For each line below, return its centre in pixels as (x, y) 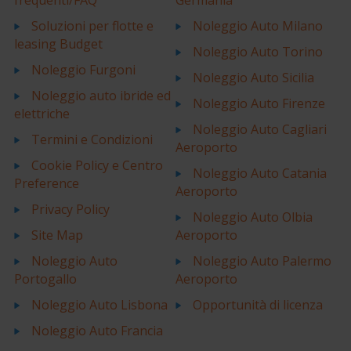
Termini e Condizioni (92, 140)
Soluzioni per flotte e (92, 26)
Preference (46, 184)
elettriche (42, 114)
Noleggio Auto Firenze (259, 104)
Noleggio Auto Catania (260, 174)
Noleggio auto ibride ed (101, 96)
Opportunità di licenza (258, 305)
